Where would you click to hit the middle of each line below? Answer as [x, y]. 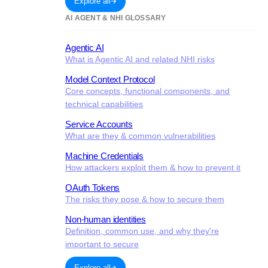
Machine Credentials [105, 156]
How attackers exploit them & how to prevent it [153, 167]
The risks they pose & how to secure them [145, 199]
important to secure [102, 244]
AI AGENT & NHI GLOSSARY [116, 18]
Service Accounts [99, 124]
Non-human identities [106, 219]
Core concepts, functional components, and [147, 91]
